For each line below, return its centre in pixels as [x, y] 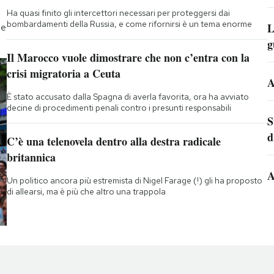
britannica [31, 157]
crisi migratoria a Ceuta [63, 73]
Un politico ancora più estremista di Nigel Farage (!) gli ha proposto [134, 180]
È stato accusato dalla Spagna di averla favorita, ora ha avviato [128, 96]
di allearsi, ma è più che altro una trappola [86, 191]
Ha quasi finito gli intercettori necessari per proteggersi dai [118, 13]
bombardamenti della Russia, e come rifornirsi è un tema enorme [129, 24]
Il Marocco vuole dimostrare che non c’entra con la [128, 57]
